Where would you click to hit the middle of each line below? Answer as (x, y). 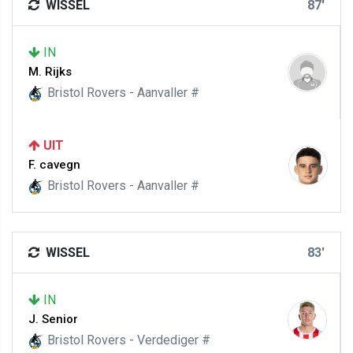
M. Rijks (50, 72)
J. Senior (53, 319)
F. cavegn (54, 165)
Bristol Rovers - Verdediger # (127, 340)
